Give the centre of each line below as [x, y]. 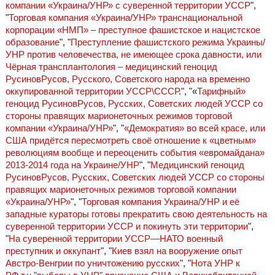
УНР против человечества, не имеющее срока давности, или [133, 55]
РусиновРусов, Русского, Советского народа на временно [127, 79]
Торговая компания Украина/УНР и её [160, 202]
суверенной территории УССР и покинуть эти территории [126, 227]
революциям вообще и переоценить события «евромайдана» [135, 153]
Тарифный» [221, 91]
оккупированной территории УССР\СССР [92, 91]
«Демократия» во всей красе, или [194, 128]
